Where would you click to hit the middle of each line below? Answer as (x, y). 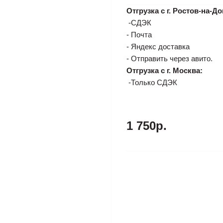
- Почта (139, 35)
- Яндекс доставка (158, 47)
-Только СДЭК (152, 82)
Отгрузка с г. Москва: (165, 70)
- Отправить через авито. (169, 58)
